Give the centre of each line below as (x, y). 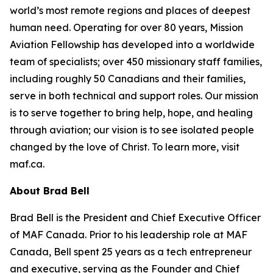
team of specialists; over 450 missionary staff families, (136, 62)
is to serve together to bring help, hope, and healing (131, 113)
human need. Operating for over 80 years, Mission (126, 27)
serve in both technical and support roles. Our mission (134, 96)
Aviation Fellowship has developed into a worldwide (132, 44)
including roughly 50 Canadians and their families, (128, 79)
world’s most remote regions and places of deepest (130, 10)
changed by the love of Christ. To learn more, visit (125, 147)
